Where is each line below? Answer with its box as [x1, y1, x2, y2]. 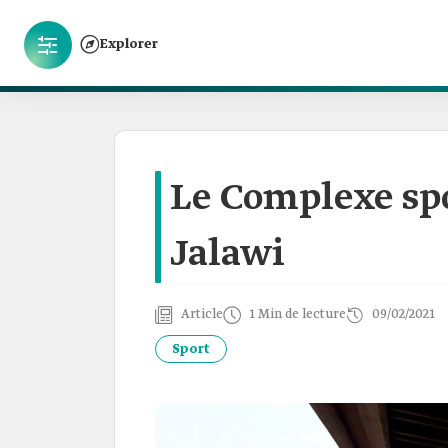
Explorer [100, 35, 158, 53]
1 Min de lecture [249, 306, 346, 323]
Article [181, 306, 223, 323]
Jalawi [170, 231, 285, 279]
